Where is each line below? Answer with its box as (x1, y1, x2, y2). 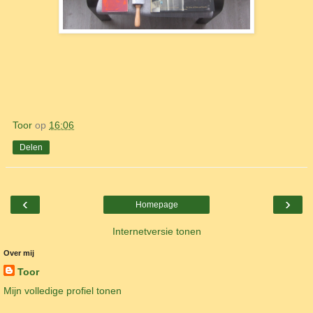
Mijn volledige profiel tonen (3, 284, 122, 296)
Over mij (3, 248, 34, 257)
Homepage (135, 199, 178, 210)
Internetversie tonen (112, 225, 201, 237)
